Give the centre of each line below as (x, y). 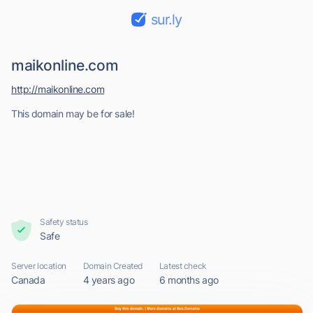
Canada (28, 280)
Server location (39, 266)
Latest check (183, 266)
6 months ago (189, 280)
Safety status (64, 222)
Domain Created (112, 266)
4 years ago (109, 280)
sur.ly (166, 20)
